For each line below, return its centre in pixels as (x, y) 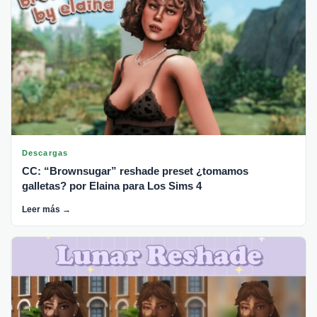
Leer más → (46, 209)
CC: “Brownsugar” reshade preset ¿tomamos (135, 171)
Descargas (45, 152)
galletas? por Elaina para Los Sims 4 (112, 185)
